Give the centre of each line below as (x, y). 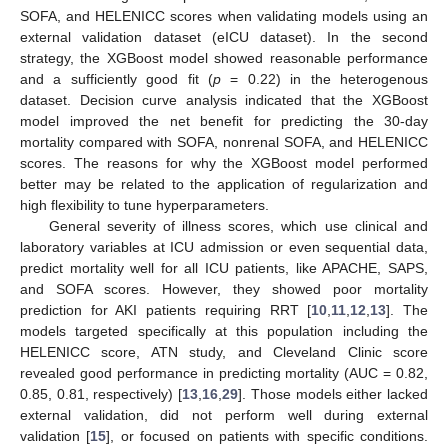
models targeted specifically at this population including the (224, 330)
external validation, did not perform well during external (224, 414)
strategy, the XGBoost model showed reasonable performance (224, 57)
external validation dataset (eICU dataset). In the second (224, 36)
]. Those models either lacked (333, 393)
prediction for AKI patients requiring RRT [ (166, 309)
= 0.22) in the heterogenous (324, 78)
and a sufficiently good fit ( (116, 78)
